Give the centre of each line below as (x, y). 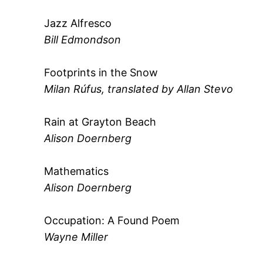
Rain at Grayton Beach (100, 122)
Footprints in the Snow (101, 72)
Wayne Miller (76, 237)
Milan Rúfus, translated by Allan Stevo (139, 89)
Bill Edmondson (83, 39)
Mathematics (77, 171)
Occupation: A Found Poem (112, 220)
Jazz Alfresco (78, 23)
